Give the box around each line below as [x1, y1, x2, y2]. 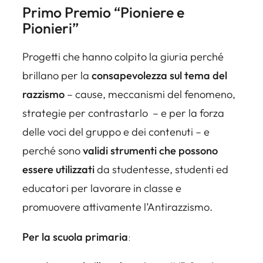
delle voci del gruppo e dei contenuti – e [22, 125, 210, 139]
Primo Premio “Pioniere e [22, 2, 184, 21]
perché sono [22, 144, 83, 158]
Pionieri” [22, 18, 79, 37]
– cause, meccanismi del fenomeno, [67, 87, 235, 102]
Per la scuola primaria [22, 230, 128, 244]
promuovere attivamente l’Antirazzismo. [22, 200, 213, 214]
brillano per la [22, 69, 92, 83]
